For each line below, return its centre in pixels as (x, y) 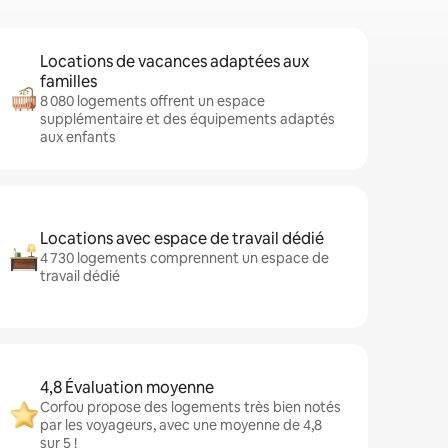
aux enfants (78, 137)
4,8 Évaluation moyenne (127, 387)
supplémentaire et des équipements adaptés (187, 119)
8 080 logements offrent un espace (152, 101)
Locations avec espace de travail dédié (182, 238)
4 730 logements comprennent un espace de (184, 258)
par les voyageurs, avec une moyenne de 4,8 (181, 425)
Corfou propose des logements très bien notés (190, 407)
